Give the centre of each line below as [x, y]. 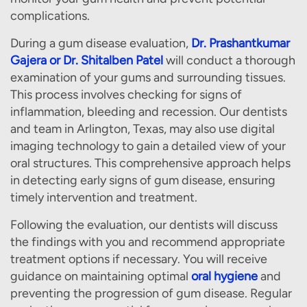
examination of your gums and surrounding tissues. [148, 77]
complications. [50, 16]
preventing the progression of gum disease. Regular [151, 293]
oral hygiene [224, 276]
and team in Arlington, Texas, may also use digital [143, 129]
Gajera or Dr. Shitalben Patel [87, 60]
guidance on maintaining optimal [101, 276]
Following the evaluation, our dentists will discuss [144, 225]
